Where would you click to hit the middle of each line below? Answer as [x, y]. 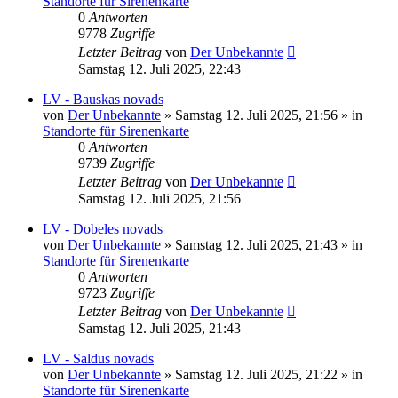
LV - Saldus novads [98, 358]
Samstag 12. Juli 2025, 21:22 [256, 374]
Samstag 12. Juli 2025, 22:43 [159, 68]
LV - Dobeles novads [103, 228]
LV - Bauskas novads [103, 99]
